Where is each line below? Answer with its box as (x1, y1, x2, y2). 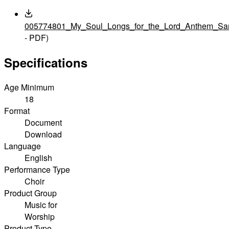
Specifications (4, 54, 87, 72)
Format (4, 105, 30, 117)
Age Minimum (4, 81, 54, 94)
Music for (25, 199, 57, 211)
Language (4, 140, 41, 152)
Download (25, 128, 62, 141)
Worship (25, 211, 55, 223)
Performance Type (4, 164, 70, 176)
